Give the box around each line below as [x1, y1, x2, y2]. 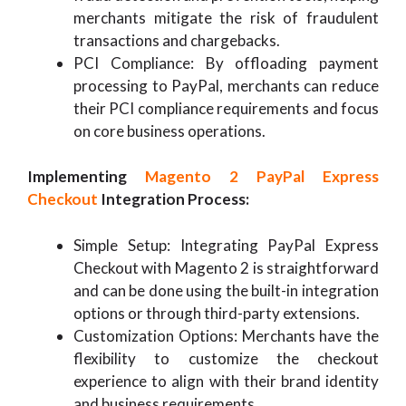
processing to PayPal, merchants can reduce [73, 75, 379, 95]
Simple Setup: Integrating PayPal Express [73, 235, 379, 255]
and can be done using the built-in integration [73, 280, 379, 300]
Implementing [27, 167, 145, 186]
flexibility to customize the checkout [73, 348, 379, 368]
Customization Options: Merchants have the [73, 325, 379, 345]
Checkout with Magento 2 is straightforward [73, 257, 379, 277]
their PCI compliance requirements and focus [73, 98, 379, 118]
